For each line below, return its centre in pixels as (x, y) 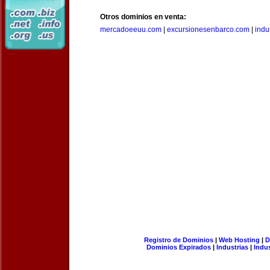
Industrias (232, 247)
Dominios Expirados (179, 247)
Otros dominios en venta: (143, 17)
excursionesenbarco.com (208, 30)
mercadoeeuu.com (131, 30)
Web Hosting (239, 240)
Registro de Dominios (178, 240)
